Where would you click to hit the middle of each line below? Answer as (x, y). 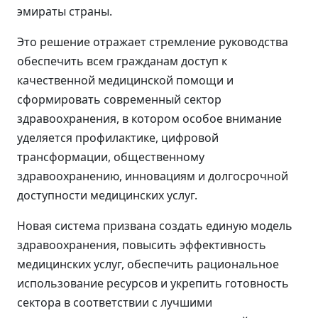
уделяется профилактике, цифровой (118, 138)
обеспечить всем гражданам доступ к (122, 61)
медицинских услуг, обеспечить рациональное (148, 264)
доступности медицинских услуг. (107, 195)
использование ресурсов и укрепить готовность (153, 283)
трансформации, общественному (111, 157)
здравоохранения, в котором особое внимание (149, 119)
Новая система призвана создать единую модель (155, 226)
